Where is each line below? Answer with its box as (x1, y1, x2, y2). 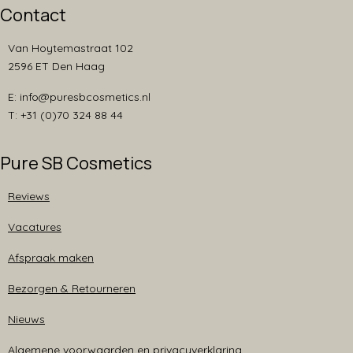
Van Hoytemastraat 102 (8, 40, 133, 55)
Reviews (8, 188, 50, 203)
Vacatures (8, 219, 61, 234)
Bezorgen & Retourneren (8, 281, 136, 295)
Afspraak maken (8, 250, 94, 265)
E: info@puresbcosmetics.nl (8, 89, 150, 104)
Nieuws (8, 311, 45, 326)
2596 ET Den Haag (8, 58, 105, 73)
